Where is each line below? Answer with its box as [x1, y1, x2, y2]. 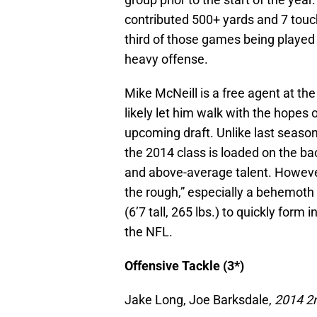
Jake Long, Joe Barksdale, [125, 292, 275, 307]
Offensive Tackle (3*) [125, 258, 244, 273]
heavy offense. [125, 51, 208, 67]
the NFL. [125, 224, 173, 239]
